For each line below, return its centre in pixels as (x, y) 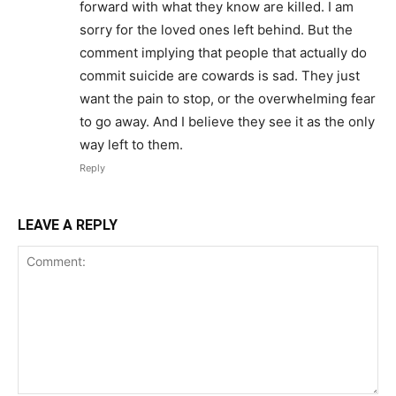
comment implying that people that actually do (223, 53)
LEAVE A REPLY (68, 225)
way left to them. (131, 145)
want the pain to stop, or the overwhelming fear (228, 99)
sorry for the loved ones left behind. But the (216, 30)
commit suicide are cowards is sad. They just (220, 76)
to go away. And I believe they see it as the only (227, 122)
